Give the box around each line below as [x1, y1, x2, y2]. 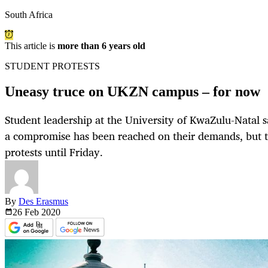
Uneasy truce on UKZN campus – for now [5, 84, 260, 100]
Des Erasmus [19, 196, 68, 207]
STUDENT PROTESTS [5, 61, 100, 72]
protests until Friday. [5, 143, 103, 162]
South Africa [5, 10, 53, 20]
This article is [5, 41, 57, 51]
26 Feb [13, 207, 41, 218]
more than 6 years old [57, 41, 145, 51]
